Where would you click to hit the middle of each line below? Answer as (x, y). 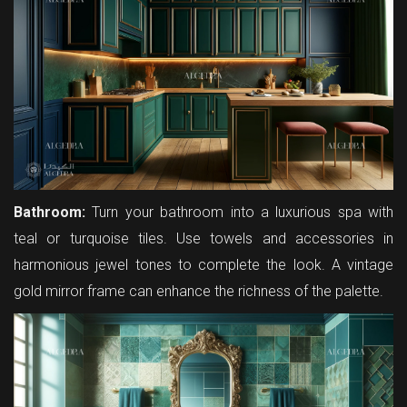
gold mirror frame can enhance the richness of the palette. (199, 291)
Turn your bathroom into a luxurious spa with (239, 212)
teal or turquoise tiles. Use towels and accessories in (203, 238)
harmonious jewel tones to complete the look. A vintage (203, 264)
